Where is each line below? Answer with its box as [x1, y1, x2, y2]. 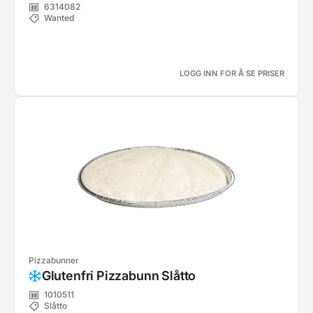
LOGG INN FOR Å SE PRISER [180, 68, 284, 78]
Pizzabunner [29, 255, 79, 265]
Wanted [44, 13, 74, 24]
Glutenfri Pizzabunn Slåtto [41, 268, 196, 283]
